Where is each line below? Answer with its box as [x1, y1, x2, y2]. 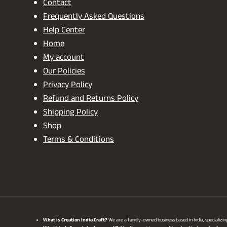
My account [43, 51, 84, 66]
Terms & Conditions [43, 133, 114, 148]
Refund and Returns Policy [43, 92, 138, 107]
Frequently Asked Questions [43, 10, 144, 25]
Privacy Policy [43, 79, 92, 93]
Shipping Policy [43, 106, 98, 121]
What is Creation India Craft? [43, 216, 107, 225]
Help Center [43, 24, 85, 39]
